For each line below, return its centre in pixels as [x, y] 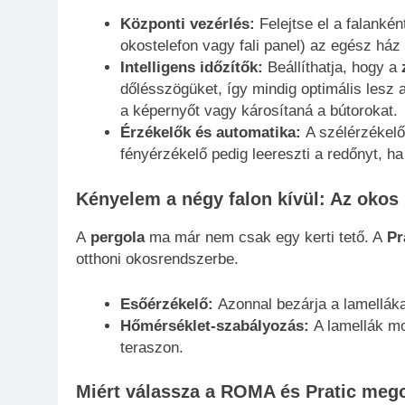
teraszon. [151, 347]
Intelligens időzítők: [191, 68]
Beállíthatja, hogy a [332, 68]
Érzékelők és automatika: [210, 133]
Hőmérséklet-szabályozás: [214, 325]
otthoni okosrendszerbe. [157, 259]
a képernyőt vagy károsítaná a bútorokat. [259, 111]
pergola [118, 238]
